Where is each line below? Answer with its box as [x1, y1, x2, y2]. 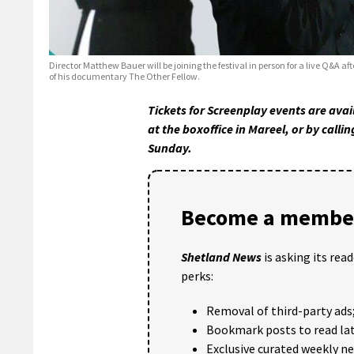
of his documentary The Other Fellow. [49, 70, 200, 82]
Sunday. [148, 139, 192, 156]
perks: [181, 267, 213, 284]
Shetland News [181, 248, 262, 265]
